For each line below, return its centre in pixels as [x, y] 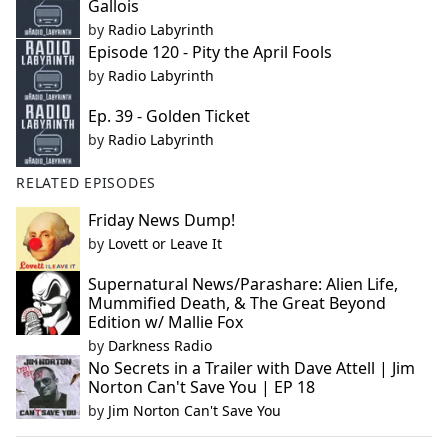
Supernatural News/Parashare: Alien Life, [243, 284]
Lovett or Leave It [165, 244]
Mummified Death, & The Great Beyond [237, 303]
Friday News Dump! [161, 220]
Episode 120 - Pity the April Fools [210, 52]
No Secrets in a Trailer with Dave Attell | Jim [251, 368]
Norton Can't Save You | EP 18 [201, 387]
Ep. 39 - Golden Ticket [169, 116]
